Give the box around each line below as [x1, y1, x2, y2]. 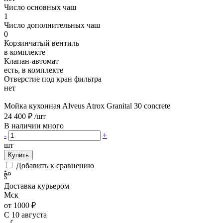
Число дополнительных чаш [4, 20, 100, 29]
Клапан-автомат [4, 56, 59, 65]
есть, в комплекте [4, 65, 63, 74]
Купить [8, 151, 29, 159]
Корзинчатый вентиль [4, 38, 79, 47]
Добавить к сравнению [16, 161, 94, 170]
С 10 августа [4, 210, 47, 219]
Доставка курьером [4, 181, 69, 190]
